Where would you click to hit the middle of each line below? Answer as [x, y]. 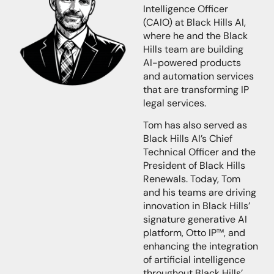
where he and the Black [195, 35]
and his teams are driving [200, 193]
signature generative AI [195, 220]
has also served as [206, 125]
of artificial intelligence [194, 260]
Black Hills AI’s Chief [188, 139]
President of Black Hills [194, 166]
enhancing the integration [201, 246]
